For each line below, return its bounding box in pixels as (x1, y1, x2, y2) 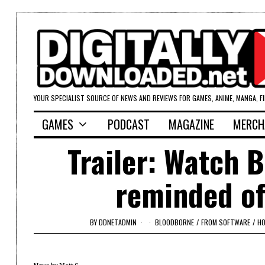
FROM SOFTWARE (201, 216, 250, 227)
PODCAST (108, 115, 150, 134)
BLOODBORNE (155, 216, 194, 227)
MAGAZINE (169, 115, 214, 134)
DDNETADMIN (99, 216, 137, 227)
